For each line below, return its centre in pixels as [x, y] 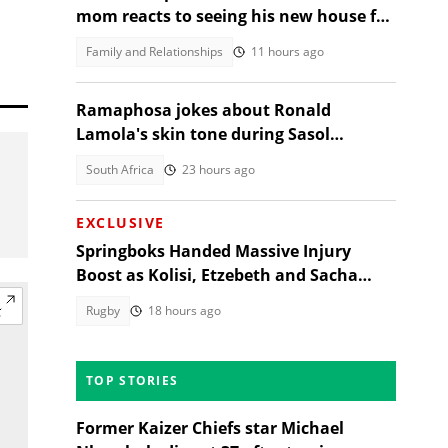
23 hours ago [218, 169]
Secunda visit [129, 158]
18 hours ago [184, 310]
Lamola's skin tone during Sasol [203, 134]
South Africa [120, 169]
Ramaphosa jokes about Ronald [203, 110]
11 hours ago [287, 51]
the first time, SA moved [172, 40]
